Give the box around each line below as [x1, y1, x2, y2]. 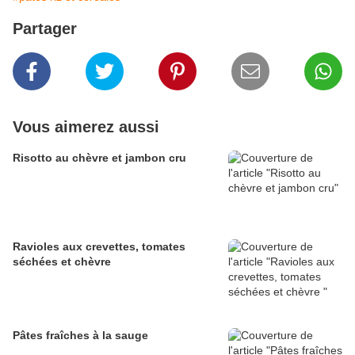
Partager [13, 20, 77, 38]
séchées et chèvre [13, 255, 111, 269]
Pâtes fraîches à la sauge [13, 329, 148, 342]
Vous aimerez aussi [13, 118, 159, 136]
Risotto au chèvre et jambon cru [13, 151, 186, 165]
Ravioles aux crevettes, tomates [13, 240, 185, 254]
